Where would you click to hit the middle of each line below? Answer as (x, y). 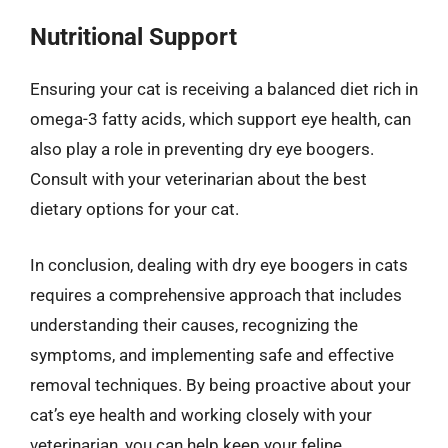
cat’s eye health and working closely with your (201, 414)
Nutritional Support (133, 37)
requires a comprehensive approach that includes (216, 294)
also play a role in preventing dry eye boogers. (202, 149)
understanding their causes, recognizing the (194, 324)
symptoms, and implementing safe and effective (212, 354)
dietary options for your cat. (134, 209)
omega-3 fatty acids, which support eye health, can (220, 119)
